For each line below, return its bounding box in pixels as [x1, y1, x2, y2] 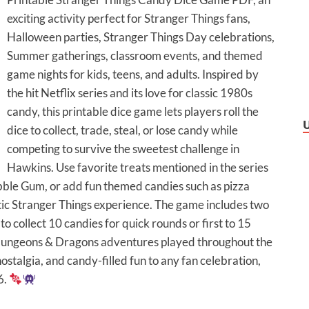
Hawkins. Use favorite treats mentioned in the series [7, 160, 268, 175]
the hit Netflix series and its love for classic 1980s [7, 86, 252, 101]
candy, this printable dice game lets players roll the [7, 104, 259, 119]
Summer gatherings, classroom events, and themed [7, 48, 263, 63]
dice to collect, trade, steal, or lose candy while [7, 123, 238, 138]
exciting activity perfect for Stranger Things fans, [7, 11, 250, 26]
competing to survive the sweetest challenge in [7, 141, 239, 157]
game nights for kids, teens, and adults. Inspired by [7, 67, 259, 82]
